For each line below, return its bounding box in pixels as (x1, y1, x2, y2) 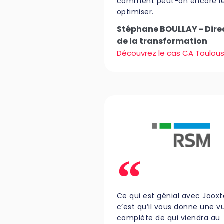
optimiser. (116, 7, 154, 17)
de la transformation (116, 35, 207, 47)
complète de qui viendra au (116, 212, 220, 223)
